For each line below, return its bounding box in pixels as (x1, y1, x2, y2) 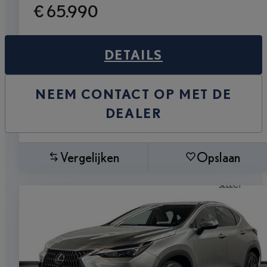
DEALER (105, 104, 162, 121)
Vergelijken (60, 148, 119, 165)
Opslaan (197, 148, 240, 165)
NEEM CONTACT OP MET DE (35, 85, 232, 102)
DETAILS (104, 46, 163, 63)
